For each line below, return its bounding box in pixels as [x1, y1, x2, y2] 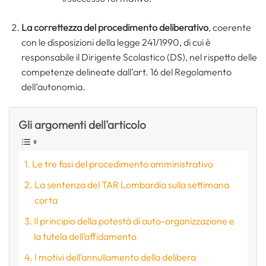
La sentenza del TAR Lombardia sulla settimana [34, 178, 230, 191]
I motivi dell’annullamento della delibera [34, 251, 197, 263]
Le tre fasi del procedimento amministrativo [32, 157, 214, 170]
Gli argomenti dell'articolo [18, 117, 146, 132]
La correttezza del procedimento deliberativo [21, 21, 208, 33]
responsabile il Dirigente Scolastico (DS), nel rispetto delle [21, 50, 257, 63]
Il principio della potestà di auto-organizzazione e [34, 214, 235, 227]
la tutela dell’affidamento [34, 230, 137, 242]
